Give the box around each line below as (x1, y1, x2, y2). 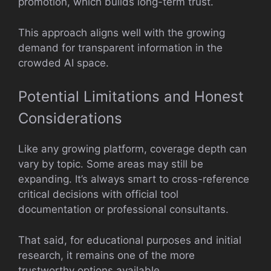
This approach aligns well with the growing (18, 26, 225, 39)
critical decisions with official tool (18, 188, 178, 200)
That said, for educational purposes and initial (18, 233, 241, 246)
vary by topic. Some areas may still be (18, 158, 203, 170)
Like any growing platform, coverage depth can (18, 143, 247, 155)
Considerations (18, 109, 122, 127)
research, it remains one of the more (18, 249, 195, 261)
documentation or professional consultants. (18, 203, 229, 215)
